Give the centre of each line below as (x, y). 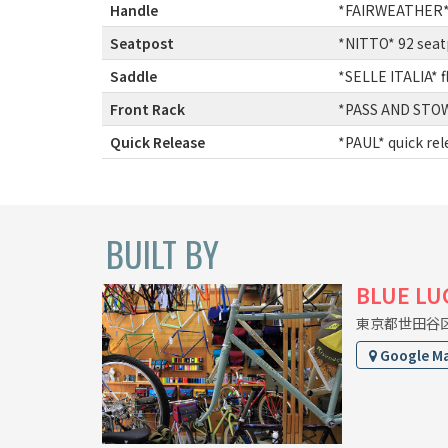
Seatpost (142, 43)
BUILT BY (162, 254)
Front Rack (147, 109)
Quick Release (157, 142)
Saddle (133, 76)
